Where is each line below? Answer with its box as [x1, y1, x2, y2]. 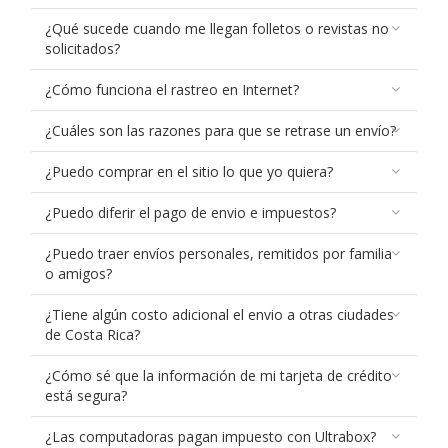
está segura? [45, 386, 127, 405]
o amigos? [45, 264, 112, 283]
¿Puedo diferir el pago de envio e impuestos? [45, 203, 336, 222]
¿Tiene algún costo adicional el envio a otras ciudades [45, 305, 394, 324]
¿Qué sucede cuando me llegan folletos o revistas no [45, 19, 389, 38]
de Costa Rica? [45, 325, 140, 344]
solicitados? [45, 39, 120, 58]
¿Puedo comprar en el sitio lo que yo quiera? [45, 162, 333, 181]
